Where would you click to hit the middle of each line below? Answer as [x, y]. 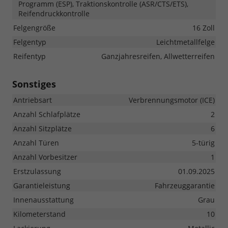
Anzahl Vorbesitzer [45, 157]
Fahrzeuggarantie [185, 186]
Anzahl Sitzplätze [42, 129]
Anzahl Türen [36, 143]
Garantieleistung [42, 186]
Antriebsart [33, 100]
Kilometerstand [39, 214]
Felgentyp [30, 42]
